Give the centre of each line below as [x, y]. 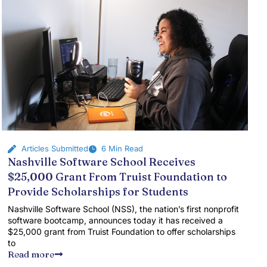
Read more [31, 254]
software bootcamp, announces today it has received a [116, 220]
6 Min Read [122, 148]
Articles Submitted [55, 148]
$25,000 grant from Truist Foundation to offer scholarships [122, 232]
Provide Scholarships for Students [98, 192]
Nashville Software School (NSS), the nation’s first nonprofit [124, 209]
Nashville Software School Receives [102, 162]
